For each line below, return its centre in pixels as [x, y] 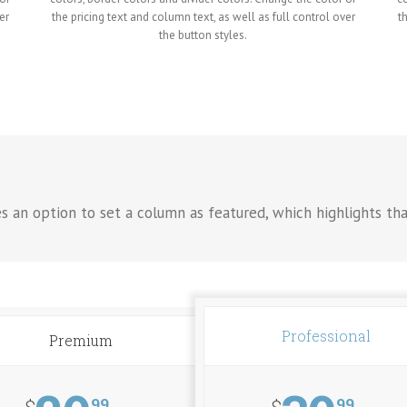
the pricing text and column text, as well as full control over [203, 16]
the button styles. [203, 35]
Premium [81, 340]
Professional [327, 335]
